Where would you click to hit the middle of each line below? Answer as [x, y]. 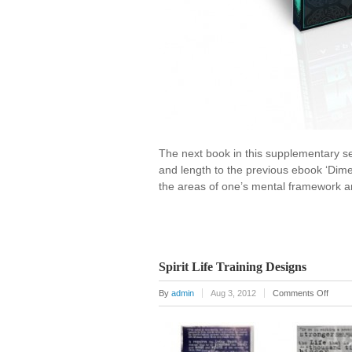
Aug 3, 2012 [233, 293]
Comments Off [301, 293]
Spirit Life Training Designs [233, 267]
